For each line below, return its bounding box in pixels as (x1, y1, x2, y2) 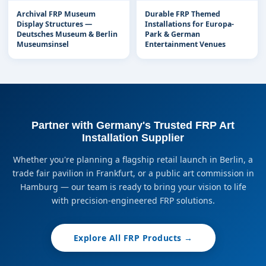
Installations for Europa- (145, 19, 234, 29)
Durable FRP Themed (145, 9, 220, 19)
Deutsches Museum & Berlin (17, 29, 118, 39)
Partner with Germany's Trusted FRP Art (31, 119, 235, 131)
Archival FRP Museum (17, 9, 96, 19)
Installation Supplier (82, 132, 184, 144)
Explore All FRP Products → (73, 232, 193, 243)
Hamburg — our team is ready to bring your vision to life (20, 181, 246, 192)
